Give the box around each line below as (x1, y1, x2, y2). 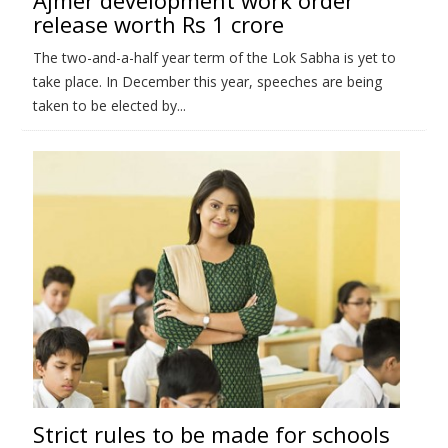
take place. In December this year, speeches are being (33, 71, 382, 91)
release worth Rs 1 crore (33, 8, 284, 39)
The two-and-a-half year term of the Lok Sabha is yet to (33, 47, 396, 67)
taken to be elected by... (33, 95, 186, 115)
